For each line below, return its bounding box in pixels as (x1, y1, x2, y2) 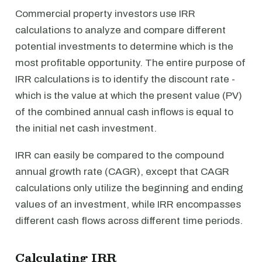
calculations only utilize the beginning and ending (15, 182, 243, 194)
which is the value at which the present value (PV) (15, 90, 242, 101)
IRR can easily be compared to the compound (15, 150, 224, 161)
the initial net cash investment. (15, 123, 157, 134)
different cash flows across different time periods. (15, 215, 243, 226)
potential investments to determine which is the (15, 41, 233, 52)
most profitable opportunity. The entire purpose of (15, 57, 246, 68)
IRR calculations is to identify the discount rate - (15, 74, 235, 85)
